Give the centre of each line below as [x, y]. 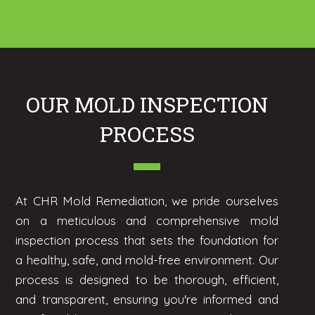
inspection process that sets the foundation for [147, 240]
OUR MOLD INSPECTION [147, 105]
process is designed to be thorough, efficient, [147, 280]
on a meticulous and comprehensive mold [147, 221]
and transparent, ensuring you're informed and [147, 300]
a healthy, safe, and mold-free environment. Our [147, 260]
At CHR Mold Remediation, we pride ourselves [147, 201]
